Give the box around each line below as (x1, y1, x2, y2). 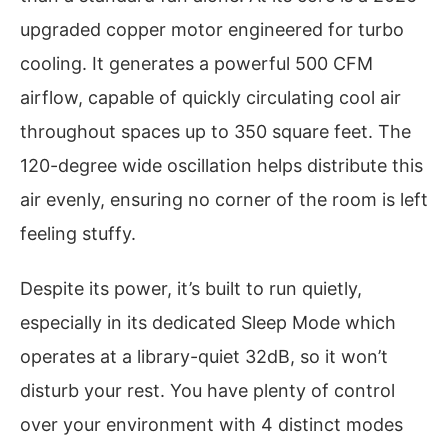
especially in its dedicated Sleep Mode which (20, 312, 396, 334)
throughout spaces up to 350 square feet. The (20, 120, 411, 142)
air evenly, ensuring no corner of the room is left (20, 188, 428, 210)
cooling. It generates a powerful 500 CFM (20, 52, 373, 74)
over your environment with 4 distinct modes (20, 414, 403, 436)
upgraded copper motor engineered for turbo (20, 18, 404, 40)
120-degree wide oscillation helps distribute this (20, 154, 423, 176)
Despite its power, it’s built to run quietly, (20, 278, 362, 300)
